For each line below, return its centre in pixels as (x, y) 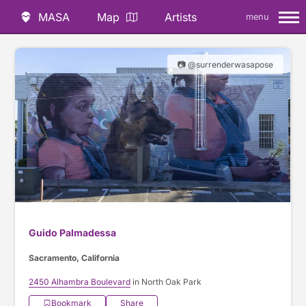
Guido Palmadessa (73, 233)
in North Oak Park (166, 282)
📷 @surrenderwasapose (225, 65)
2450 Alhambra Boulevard (80, 282)
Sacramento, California (74, 258)
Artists (181, 17)
